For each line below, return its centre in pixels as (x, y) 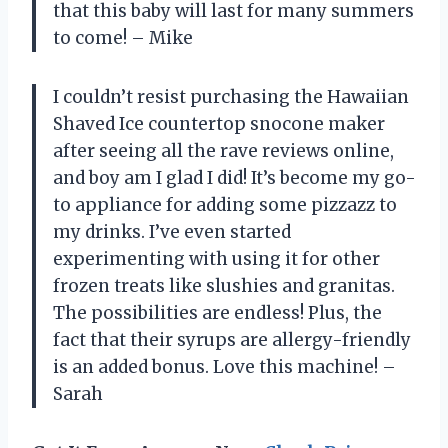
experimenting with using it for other (216, 258)
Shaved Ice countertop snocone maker (219, 123)
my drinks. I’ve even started (172, 231)
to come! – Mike (123, 37)
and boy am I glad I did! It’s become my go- (234, 177)
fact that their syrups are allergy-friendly (232, 339)
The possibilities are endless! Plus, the (217, 312)
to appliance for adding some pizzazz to (225, 204)
